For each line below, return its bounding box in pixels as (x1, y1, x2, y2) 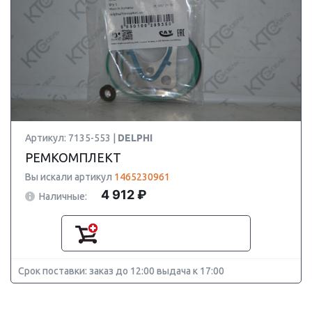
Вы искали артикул (25, 171, 114, 182)
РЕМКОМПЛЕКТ (25, 150, 121, 164)
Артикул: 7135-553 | (25, 132, 118, 143)
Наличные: (39, 190, 87, 202)
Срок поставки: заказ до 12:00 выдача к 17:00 (18, 265, 224, 276)
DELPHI (118, 132, 153, 143)
